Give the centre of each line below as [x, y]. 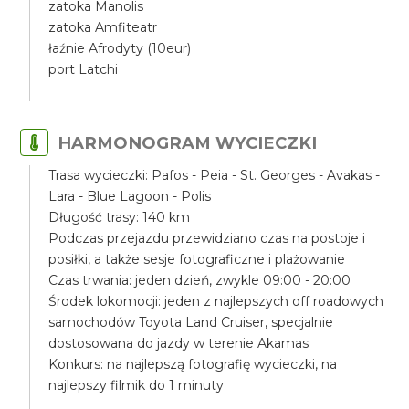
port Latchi [84, 69]
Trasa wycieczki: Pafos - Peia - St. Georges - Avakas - [215, 175]
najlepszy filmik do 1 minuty [136, 385]
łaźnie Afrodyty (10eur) [120, 48]
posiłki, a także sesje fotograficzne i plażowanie [197, 259]
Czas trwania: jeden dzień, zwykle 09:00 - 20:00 [200, 280]
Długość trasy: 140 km [120, 217]
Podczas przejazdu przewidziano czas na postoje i [207, 238]
